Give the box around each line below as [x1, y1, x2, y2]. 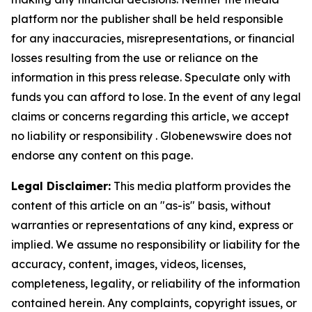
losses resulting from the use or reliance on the [11, 51, 258, 65]
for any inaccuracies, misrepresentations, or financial [11, 31, 295, 45]
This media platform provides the [111, 179, 291, 193]
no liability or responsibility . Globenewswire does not [11, 129, 292, 143]
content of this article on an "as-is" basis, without [11, 198, 271, 212]
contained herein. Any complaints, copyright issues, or [11, 296, 297, 310]
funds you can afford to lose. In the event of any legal [11, 90, 301, 104]
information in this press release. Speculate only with [11, 70, 290, 84]
